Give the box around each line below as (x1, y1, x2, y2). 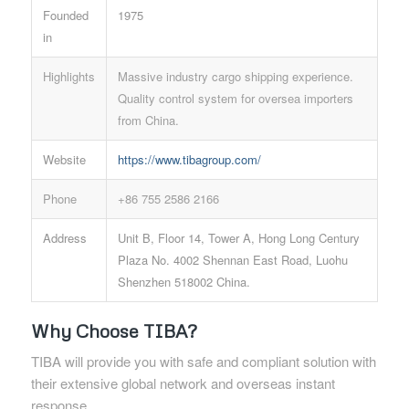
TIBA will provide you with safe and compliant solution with (30, 351, 376, 372)
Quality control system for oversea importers (117, 89, 353, 108)
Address (42, 229, 87, 247)
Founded (42, 6, 89, 25)
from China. (117, 111, 179, 130)
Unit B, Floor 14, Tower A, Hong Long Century (117, 229, 360, 247)
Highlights (42, 68, 95, 86)
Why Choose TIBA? (30, 320, 197, 342)
